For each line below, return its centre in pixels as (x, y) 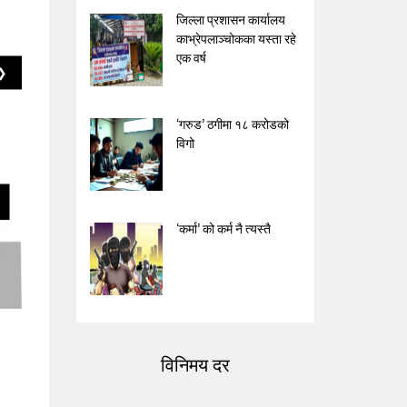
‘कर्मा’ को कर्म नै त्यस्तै (224, 228)
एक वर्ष (192, 57)
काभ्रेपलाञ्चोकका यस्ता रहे (236, 38)
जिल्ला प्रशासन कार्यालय (230, 19)
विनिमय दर (195, 363)
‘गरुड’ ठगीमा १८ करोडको (232, 123)
